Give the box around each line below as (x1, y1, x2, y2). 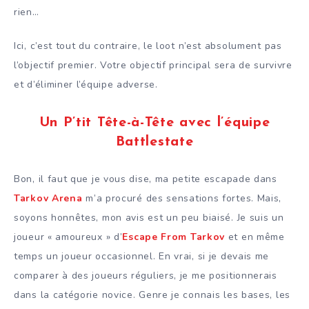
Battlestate (115, 135, 194, 150)
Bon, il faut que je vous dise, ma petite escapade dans (14, 172, 277, 186)
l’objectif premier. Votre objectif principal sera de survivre (14, 59, 292, 72)
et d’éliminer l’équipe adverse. (14, 78, 158, 92)
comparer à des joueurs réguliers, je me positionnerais (14, 268, 277, 282)
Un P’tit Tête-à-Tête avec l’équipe (39, 116, 270, 130)
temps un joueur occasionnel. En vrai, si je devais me (14, 249, 270, 263)
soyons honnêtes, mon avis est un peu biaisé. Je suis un (14, 210, 284, 224)
